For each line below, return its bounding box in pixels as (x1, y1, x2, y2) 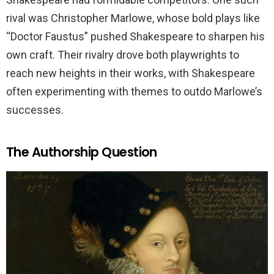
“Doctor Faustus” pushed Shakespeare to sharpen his (6, 30, 265, 43)
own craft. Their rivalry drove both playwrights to (6, 48, 239, 62)
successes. (6, 103, 64, 117)
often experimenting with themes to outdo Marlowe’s (6, 85, 262, 98)
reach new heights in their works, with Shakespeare (6, 67, 255, 80)
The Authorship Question (6, 143, 157, 161)
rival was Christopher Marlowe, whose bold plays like (6, 12, 260, 25)
